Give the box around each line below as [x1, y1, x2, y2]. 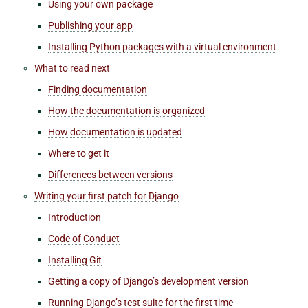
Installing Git [48, 254, 102, 265]
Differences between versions [48, 168, 173, 180]
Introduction [48, 211, 101, 223]
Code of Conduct [48, 232, 120, 244]
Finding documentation [48, 83, 147, 95]
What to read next [34, 62, 110, 74]
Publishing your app [48, 19, 133, 31]
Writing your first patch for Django [34, 190, 179, 201]
